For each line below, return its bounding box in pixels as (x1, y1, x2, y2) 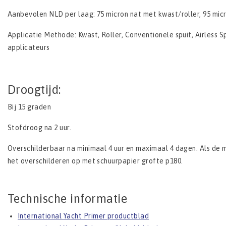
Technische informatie (8, 192, 128, 206)
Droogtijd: (8, 83, 61, 97)
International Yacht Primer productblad (18, 212, 149, 220)
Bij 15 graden (8, 103, 51, 111)
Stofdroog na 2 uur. (8, 124, 72, 132)
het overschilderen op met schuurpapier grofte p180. (8, 157, 183, 165)
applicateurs (8, 43, 50, 52)
